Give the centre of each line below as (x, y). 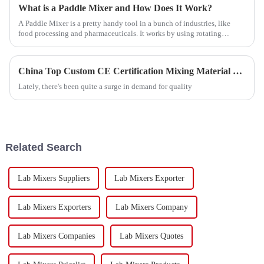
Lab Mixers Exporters (54, 207)
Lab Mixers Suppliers (53, 178)
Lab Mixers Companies (56, 236)
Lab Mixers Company (151, 207)
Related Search (43, 147)
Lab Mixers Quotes (151, 236)
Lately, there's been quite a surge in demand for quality (105, 86)
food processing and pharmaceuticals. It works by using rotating (120, 33)
